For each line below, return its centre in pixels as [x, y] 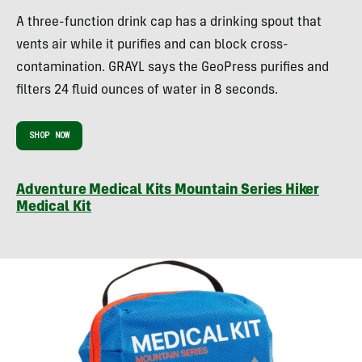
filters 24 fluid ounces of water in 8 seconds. [147, 91]
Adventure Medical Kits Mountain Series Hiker [168, 191]
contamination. [61, 68]
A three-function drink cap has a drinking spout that [169, 23]
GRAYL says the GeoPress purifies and [219, 68]
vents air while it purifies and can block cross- [152, 46]
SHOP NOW [50, 136]
